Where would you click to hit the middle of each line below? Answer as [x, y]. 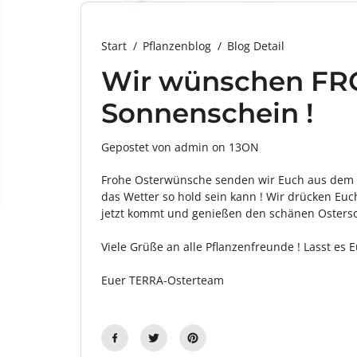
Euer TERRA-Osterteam [163, 280]
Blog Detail [256, 46]
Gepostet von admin [155, 147]
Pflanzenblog [177, 46]
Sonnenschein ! [207, 113]
